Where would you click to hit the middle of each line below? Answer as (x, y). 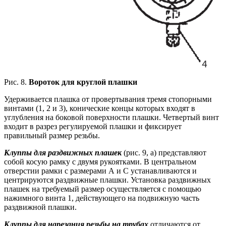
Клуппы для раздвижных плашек (64, 152)
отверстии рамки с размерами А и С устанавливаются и (100, 171)
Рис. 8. (16, 82)
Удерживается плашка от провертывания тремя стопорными (108, 99)
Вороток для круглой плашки (83, 82)
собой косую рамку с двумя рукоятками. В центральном (100, 161)
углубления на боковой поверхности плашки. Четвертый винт (111, 117)
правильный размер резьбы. (52, 135)
